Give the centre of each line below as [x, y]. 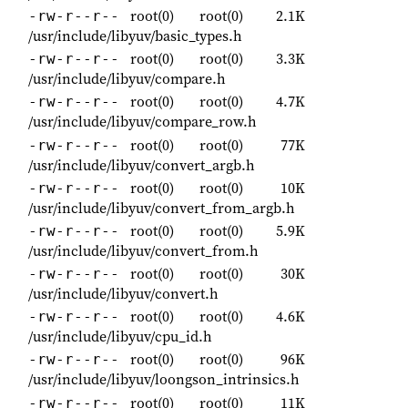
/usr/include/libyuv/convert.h [123, 294]
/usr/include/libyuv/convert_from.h [143, 250]
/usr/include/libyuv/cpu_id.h [120, 337]
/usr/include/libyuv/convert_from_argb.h [162, 207]
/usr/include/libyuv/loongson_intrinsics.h [164, 379]
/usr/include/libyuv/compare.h [127, 79]
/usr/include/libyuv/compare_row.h [143, 122]
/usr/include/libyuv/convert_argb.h [142, 164]
